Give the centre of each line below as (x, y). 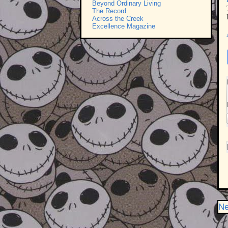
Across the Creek (118, 19)
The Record (109, 11)
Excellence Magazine (124, 26)
